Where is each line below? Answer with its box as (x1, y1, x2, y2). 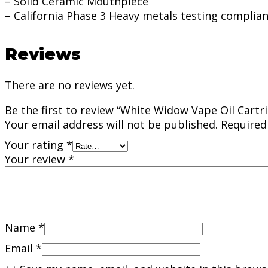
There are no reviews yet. (5, 77, 135, 92)
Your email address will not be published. (5, 117, 218, 132)
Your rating (5, 137, 66, 152)
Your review (5, 151, 68, 166)
